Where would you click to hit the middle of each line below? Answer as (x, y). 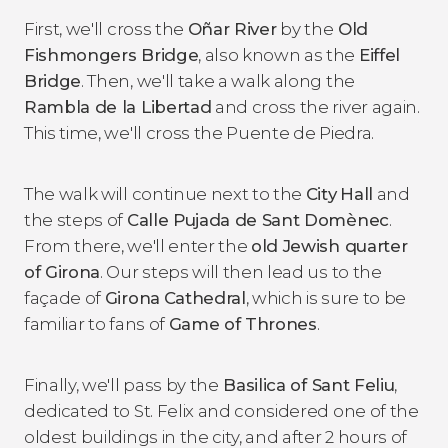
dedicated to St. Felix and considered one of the (221, 410)
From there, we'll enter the (138, 245)
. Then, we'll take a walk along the (218, 80)
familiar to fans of (96, 323)
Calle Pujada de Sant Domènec (257, 219)
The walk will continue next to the (165, 193)
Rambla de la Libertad (118, 106)
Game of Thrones (242, 323)
